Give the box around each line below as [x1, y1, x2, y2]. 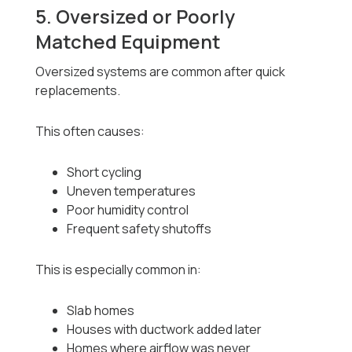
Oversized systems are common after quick [35, 63, 286, 81]
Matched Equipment [35, 28, 222, 55]
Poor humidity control [67, 201, 189, 219]
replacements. [35, 82, 121, 100]
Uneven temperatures [67, 182, 196, 200]
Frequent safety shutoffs [67, 220, 212, 238]
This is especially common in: [35, 261, 202, 279]
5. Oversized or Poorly [35, 3, 236, 30]
